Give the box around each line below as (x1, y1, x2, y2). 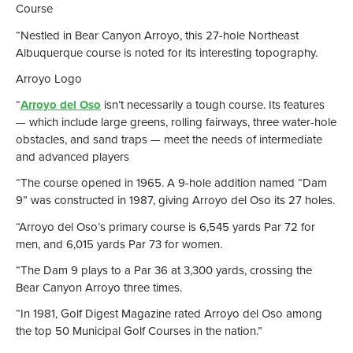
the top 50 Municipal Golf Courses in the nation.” (16, 324, 266, 338)
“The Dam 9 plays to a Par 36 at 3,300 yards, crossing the (16, 262, 312, 277)
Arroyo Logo (16, 71, 82, 86)
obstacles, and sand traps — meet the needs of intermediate (16, 132, 322, 147)
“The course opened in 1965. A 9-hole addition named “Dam (16, 176, 327, 191)
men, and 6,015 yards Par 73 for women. (16, 236, 222, 251)
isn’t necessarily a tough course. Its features (101, 98, 325, 112)
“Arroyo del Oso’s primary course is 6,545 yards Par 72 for (16, 219, 315, 234)
